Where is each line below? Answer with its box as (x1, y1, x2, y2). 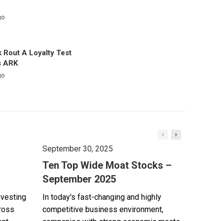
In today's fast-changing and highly (42, 192, 161, 202)
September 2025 (42, 173, 116, 185)
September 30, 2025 (42, 144, 113, 154)
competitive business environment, (42, 205, 163, 215)
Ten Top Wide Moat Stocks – (42, 159, 172, 172)
